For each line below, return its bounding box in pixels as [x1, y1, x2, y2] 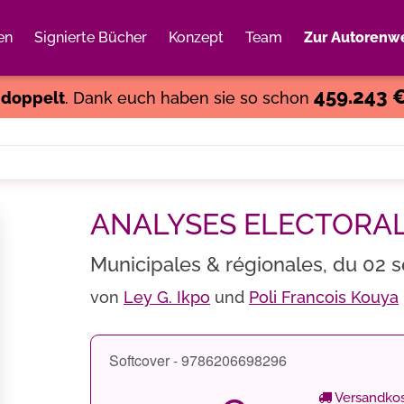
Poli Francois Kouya [249, 288, 399, 307]
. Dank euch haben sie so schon [64, 88, 314, 107]
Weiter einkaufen [227, 50, 337, 67]
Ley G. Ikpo [124, 288, 210, 307]
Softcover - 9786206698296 [109, 350, 287, 371]
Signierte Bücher [34, 29, 147, 46]
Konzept [169, 29, 224, 46]
